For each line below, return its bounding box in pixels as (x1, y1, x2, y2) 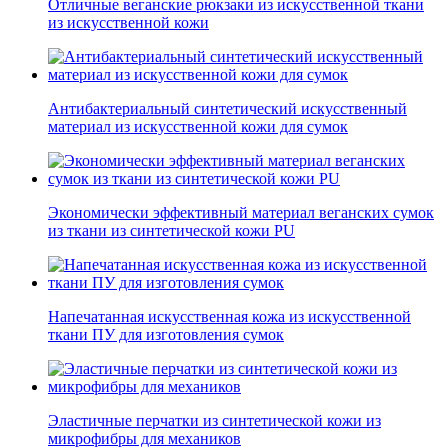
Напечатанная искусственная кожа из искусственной (48, 308, 411, 326)
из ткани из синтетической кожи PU (48, 222, 295, 240)
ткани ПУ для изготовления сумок (48, 326, 284, 344)
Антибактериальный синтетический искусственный (48, 100, 407, 118)
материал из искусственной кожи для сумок (48, 118, 348, 136)
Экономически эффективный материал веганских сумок (48, 204, 434, 222)
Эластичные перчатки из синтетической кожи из (48, 412, 381, 430)
